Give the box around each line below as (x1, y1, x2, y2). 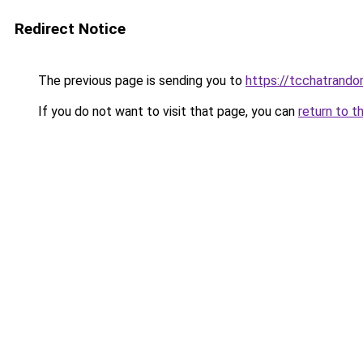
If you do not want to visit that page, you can (35, 104, 298, 119)
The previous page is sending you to (35, 73, 246, 88)
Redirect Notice (15, 19, 126, 38)
